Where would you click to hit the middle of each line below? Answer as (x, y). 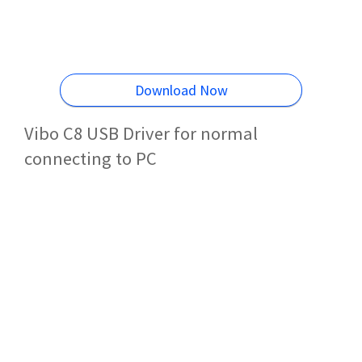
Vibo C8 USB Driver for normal (141, 133)
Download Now (181, 90)
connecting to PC (90, 158)
